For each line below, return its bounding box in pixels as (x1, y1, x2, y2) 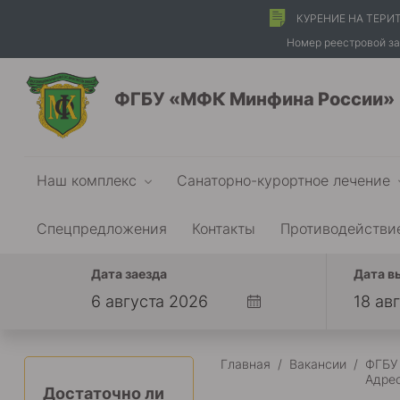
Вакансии (289, 356, 346, 371)
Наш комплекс (37, 171, 137, 189)
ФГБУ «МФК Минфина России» (114, 88, 395, 110)
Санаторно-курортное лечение (177, 171, 390, 189)
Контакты (192, 219, 255, 237)
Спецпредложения (37, 219, 167, 237)
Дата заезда (91, 266, 167, 281)
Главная (221, 356, 271, 371)
